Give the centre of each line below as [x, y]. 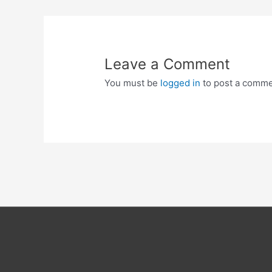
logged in [181, 83]
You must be [133, 83]
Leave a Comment [168, 64]
